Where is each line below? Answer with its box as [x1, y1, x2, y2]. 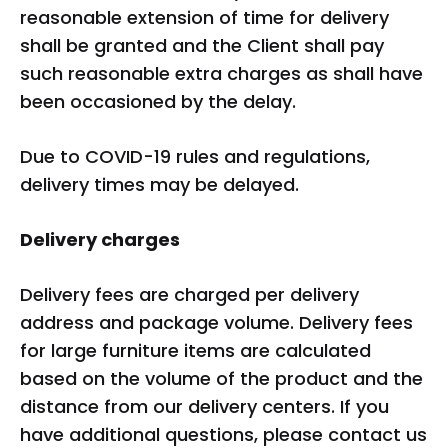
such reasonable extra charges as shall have [20, 61, 423, 86]
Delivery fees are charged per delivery [20, 282, 359, 307]
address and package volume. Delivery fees [20, 310, 413, 335]
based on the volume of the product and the [20, 366, 423, 391]
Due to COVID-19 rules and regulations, [20, 144, 370, 169]
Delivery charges [20, 227, 180, 252]
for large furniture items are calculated [20, 338, 371, 363]
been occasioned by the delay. [20, 89, 301, 114]
